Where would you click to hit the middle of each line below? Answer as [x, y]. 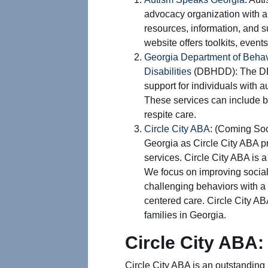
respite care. [170, 115]
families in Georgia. [185, 215]
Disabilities [168, 71]
